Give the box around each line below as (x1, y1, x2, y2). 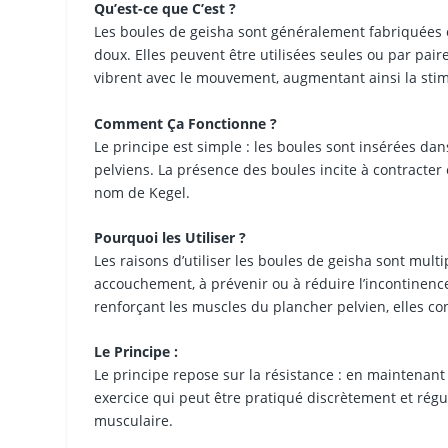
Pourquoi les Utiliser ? (94, 228, 247, 248)
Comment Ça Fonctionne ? (94, 113, 278, 133)
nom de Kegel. (94, 182, 191, 202)
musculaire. (94, 411, 174, 431)
